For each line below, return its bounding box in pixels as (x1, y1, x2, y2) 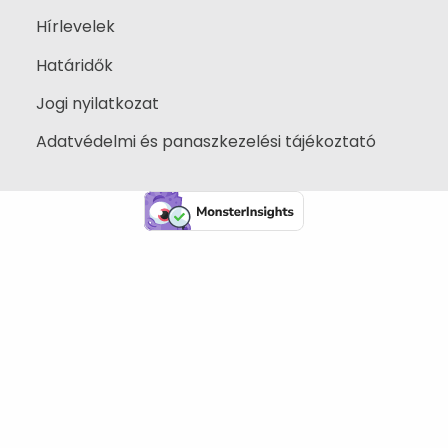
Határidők (36, 53, 113, 77)
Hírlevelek (36, 15, 115, 39)
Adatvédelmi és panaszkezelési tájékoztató (36, 130, 376, 154)
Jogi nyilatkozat (36, 91, 159, 115)
